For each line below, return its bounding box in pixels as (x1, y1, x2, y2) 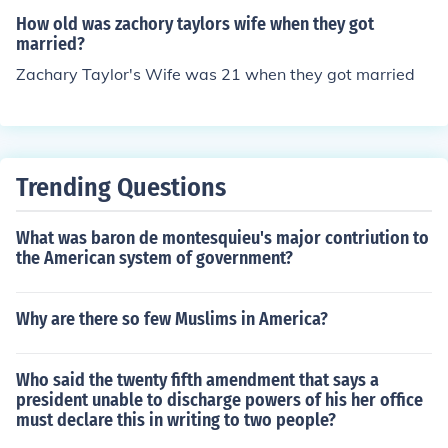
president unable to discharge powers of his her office (16, 389, 423, 411)
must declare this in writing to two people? (16, 409, 336, 431)
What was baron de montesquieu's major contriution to (16, 227, 429, 249)
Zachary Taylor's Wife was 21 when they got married (16, 64, 415, 84)
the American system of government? (16, 247, 293, 269)
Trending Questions (16, 172, 226, 203)
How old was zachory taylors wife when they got (16, 13, 374, 35)
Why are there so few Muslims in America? (16, 308, 328, 330)
